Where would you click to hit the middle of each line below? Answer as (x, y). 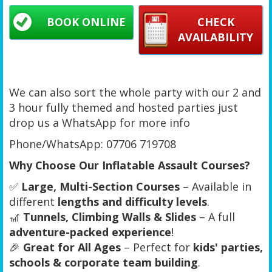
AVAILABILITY (216, 37)
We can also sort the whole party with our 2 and (135, 92)
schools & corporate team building (104, 262)
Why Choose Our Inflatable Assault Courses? (130, 165)
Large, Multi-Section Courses (100, 186)
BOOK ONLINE (86, 22)
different (33, 201)
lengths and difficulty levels (132, 201)
